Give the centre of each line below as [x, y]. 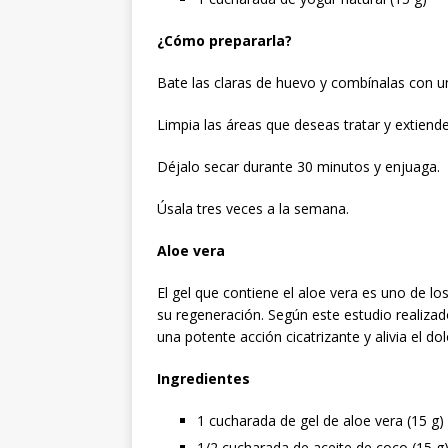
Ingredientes [203, 378]
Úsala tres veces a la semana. [253, 208]
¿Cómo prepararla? [224, 40]
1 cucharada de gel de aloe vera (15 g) [320, 420]
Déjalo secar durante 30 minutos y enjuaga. [298, 166]
